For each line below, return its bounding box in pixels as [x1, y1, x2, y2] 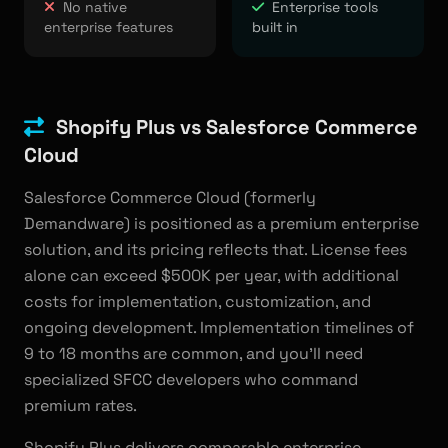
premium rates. [24, 395, 137, 416]
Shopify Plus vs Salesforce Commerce [56, 114, 418, 140]
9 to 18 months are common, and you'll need [24, 343, 363, 364]
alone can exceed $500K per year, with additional [24, 265, 399, 286]
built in [252, 18, 298, 36]
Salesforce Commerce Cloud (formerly [24, 187, 316, 208]
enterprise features [44, 18, 173, 36]
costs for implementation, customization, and [24, 291, 371, 312]
